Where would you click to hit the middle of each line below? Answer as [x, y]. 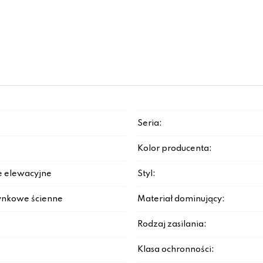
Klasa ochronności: [176, 249]
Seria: [150, 123]
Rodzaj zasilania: [172, 224]
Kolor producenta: [175, 149]
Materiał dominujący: [181, 199]
